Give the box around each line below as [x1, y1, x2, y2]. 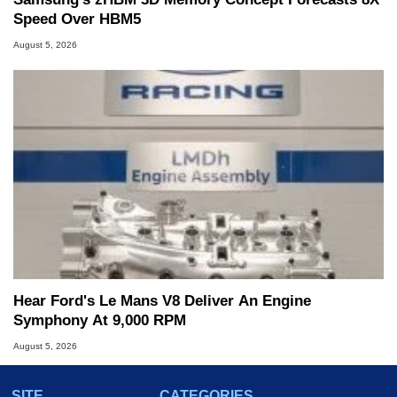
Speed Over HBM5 [13, 10, 141, 27]
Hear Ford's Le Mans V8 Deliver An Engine [13, 292, 311, 309]
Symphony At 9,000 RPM [13, 311, 186, 329]
